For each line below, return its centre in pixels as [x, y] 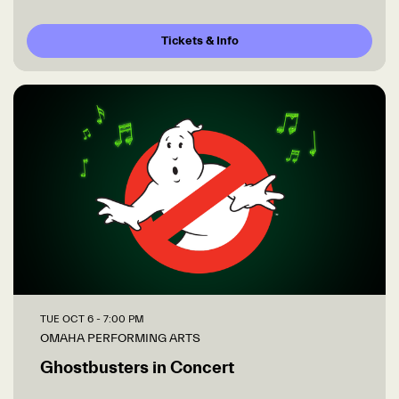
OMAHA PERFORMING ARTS [120, 339]
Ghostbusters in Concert [137, 368]
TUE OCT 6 [68, 319]
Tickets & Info [199, 41]
